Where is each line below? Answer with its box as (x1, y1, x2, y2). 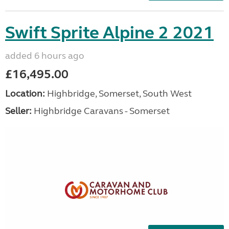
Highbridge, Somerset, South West (45, 87, 192, 99)
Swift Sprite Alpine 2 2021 (5, 21, 214, 43)
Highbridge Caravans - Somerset (32, 105, 170, 117)
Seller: (5, 105, 32, 117)
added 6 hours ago (5, 50, 84, 61)
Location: (5, 87, 45, 99)
